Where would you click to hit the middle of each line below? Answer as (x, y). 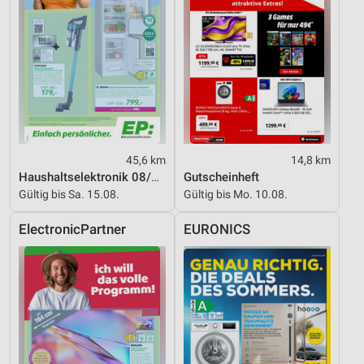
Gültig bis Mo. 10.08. (236, 194)
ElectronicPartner (72, 229)
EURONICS (217, 229)
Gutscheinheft (221, 177)
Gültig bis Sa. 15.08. (69, 194)
